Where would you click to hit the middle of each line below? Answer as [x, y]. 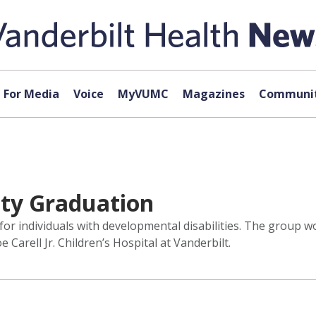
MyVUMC [143, 94]
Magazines [213, 94]
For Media [31, 94]
